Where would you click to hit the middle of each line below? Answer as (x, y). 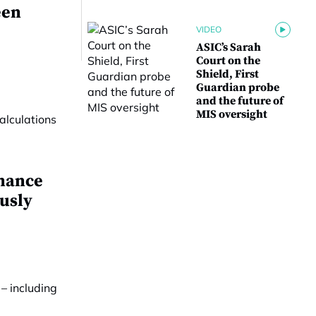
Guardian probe (238, 87)
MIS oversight (232, 114)
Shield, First (227, 74)
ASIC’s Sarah (229, 47)
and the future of (240, 101)
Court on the (228, 61)
